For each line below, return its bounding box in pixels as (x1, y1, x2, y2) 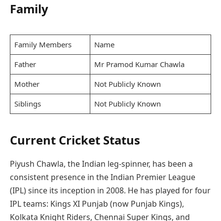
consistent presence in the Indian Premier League (10, 171, 195, 183)
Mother (14, 78, 39, 89)
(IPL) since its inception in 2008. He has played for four (10, 184, 211, 196)
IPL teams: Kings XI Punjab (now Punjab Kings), (10, 198, 184, 209)
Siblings (14, 98, 41, 109)
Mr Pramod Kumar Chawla (94, 59, 184, 69)
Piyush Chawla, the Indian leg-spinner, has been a (10, 158, 193, 169)
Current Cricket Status (10, 131, 140, 148)
